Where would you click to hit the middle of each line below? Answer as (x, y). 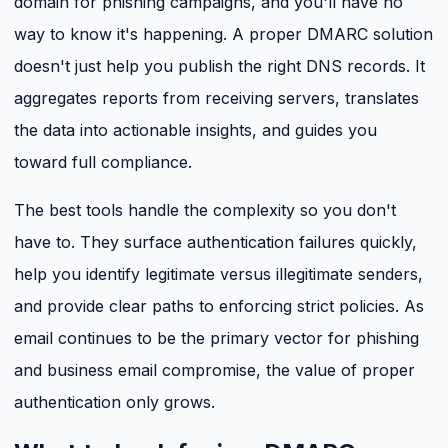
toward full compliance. (103, 162)
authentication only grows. (114, 402)
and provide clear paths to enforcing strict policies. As (219, 306)
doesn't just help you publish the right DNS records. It (219, 66)
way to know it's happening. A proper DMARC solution (223, 34)
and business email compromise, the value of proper (214, 370)
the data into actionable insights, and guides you (195, 130)
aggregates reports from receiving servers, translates (216, 98)
